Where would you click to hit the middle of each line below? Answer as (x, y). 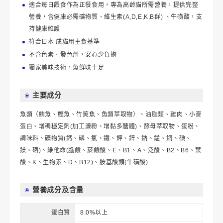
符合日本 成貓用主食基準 (64, 42)
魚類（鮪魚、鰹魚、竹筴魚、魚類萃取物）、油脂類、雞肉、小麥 (111, 114)
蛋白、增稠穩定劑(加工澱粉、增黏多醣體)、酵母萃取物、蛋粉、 (110, 126)
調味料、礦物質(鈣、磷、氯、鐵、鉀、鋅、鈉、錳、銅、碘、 (106, 138)
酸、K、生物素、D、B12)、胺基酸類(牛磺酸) (84, 162)
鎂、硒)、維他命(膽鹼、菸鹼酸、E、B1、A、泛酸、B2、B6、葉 (111, 150)
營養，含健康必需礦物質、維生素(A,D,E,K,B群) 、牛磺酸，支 (116, 17)
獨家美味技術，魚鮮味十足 (67, 68)
